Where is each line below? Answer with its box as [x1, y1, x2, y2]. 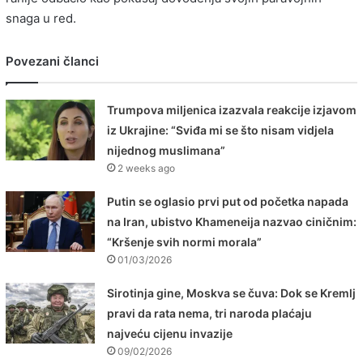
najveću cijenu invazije [107, 326, 233, 340]
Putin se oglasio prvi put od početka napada [107, 194, 349, 208]
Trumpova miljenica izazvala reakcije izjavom [107, 102, 357, 117]
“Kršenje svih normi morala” [107, 234, 263, 249]
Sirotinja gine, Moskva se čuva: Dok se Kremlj [107, 285, 357, 300]
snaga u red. [6, 10, 76, 26]
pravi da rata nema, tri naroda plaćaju [107, 305, 313, 320]
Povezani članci [6, 53, 99, 69]
